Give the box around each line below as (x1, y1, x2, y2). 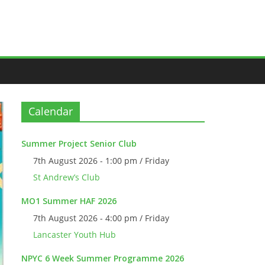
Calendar (28, 104, 73, 118)
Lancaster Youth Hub (33, 229, 116, 240)
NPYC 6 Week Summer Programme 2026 (21, 253, 184, 264)
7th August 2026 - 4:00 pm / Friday (33, 212, 169, 224)
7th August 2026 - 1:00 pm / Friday (33, 155, 169, 166)
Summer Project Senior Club (21, 138, 137, 149)
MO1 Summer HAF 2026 (21, 195, 117, 206)
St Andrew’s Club (33, 172, 100, 183)
